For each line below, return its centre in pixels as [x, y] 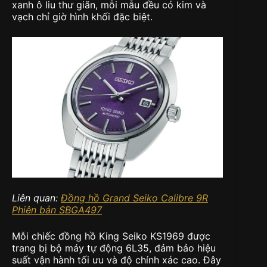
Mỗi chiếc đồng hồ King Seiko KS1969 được [111, 236]
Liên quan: [36, 198]
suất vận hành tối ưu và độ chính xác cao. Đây [117, 260]
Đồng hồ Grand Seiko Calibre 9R [134, 198]
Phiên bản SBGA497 [57, 209]
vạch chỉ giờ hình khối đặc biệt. [82, 16]
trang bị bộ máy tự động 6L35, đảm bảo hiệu [114, 248]
